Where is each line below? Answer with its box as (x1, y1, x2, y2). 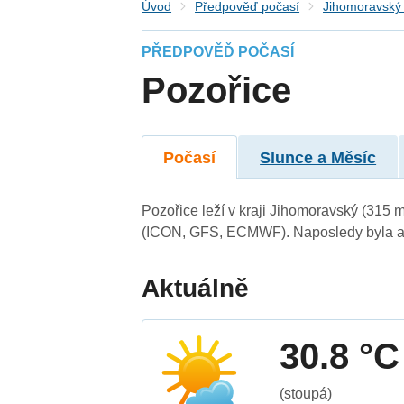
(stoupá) (280, 385, 333, 401)
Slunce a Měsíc (260, 148, 377, 167)
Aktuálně (142, 273, 250, 302)
